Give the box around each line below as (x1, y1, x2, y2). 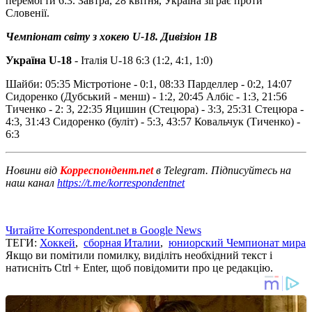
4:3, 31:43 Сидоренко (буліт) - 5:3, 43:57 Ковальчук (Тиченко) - (6, 115, 300, 127)
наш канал (6, 176, 57, 189)
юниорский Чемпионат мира (169, 236, 306, 249)
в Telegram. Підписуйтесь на (156, 164, 291, 176)
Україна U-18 (6, 54, 72, 66)
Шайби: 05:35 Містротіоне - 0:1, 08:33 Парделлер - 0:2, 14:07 (6, 77, 292, 90)
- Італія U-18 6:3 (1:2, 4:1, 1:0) (72, 54, 212, 66)
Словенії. (6, 6, 49, 19)
